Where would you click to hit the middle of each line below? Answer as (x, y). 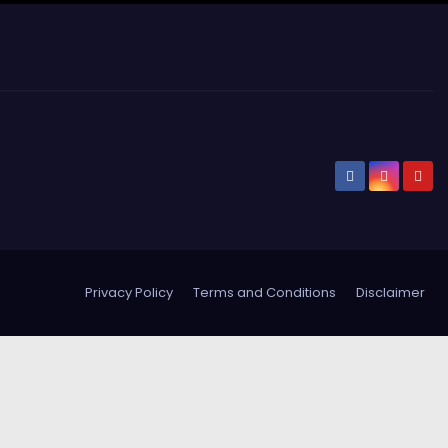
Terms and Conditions (264, 292)
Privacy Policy (129, 292)
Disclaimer (390, 292)
